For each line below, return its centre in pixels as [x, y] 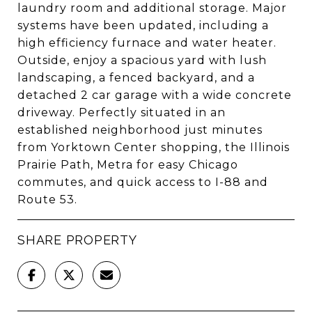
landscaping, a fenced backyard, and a [136, 78]
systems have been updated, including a [143, 25]
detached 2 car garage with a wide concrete [155, 95]
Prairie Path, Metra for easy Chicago [128, 165]
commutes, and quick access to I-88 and [143, 182]
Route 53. [47, 200]
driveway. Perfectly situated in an [122, 112]
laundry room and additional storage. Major [152, 8]
